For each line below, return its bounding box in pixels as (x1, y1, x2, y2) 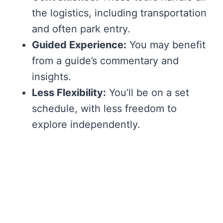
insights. (32, 71, 71, 83)
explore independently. (32, 118, 140, 131)
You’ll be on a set (106, 87, 189, 99)
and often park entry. (32, 23, 130, 35)
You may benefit (126, 39, 206, 51)
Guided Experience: (32, 39, 126, 51)
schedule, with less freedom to (32, 103, 177, 115)
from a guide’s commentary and (32, 55, 179, 67)
